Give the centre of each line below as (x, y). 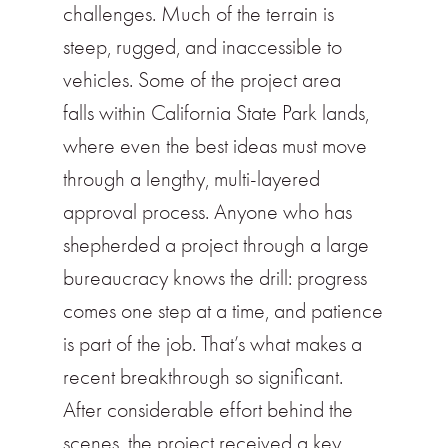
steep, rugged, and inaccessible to (202, 47)
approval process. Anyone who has (207, 212)
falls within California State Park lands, (215, 113)
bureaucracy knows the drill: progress (214, 278)
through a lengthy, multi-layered (191, 179)
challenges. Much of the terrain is (198, 14)
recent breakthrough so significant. (202, 377)
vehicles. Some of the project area (201, 80)
